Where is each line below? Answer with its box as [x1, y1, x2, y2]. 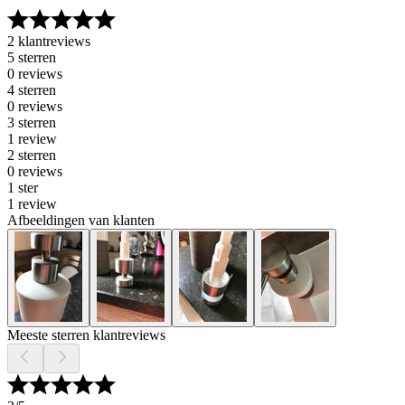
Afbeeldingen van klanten [7, 212, 155, 228]
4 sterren [7, 82, 56, 98]
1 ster [7, 180, 38, 195]
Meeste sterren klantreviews [7, 327, 165, 343]
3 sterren [7, 115, 56, 130]
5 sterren [7, 50, 56, 65]
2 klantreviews [7, 33, 90, 49]
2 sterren [7, 147, 56, 163]
